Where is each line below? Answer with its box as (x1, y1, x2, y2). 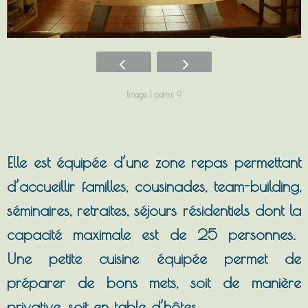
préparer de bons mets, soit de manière (7, 273, 301, 291)
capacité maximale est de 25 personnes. (7, 225, 301, 243)
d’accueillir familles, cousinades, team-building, (7, 177, 301, 195)
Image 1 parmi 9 (126, 89, 181, 99)
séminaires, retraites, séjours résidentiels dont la (7, 201, 301, 219)
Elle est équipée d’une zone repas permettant (7, 153, 301, 171)
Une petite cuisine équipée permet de (7, 249, 301, 267)
